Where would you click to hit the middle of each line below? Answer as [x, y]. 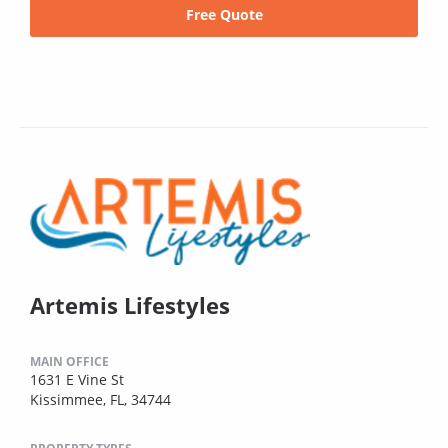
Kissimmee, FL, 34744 [100, 399]
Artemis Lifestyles [130, 304]
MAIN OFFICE [69, 361]
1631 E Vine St [77, 379]
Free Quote [224, 14]
